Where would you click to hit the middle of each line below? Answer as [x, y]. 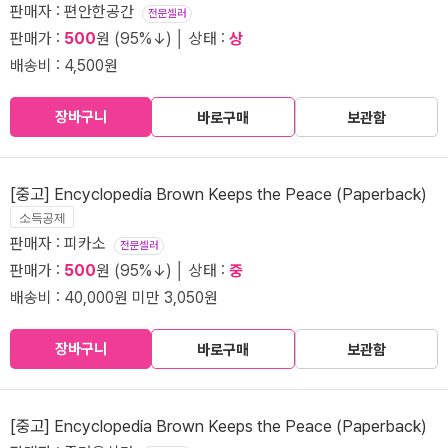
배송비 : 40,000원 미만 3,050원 [114, 297]
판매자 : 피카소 [62, 243]
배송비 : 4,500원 [64, 65]
